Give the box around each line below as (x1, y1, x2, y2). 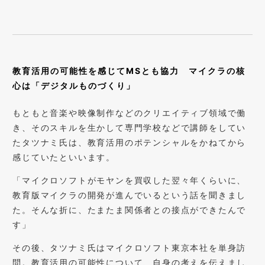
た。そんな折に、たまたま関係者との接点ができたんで (12, 204, 247, 215)
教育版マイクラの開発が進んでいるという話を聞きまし (12, 189, 247, 200)
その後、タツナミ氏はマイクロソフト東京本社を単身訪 (12, 242, 247, 253)
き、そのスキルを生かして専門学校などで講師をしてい (12, 122, 247, 132)
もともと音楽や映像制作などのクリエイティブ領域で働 (12, 107, 247, 118)
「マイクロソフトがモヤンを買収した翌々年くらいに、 (12, 174, 247, 185)
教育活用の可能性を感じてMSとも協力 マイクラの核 (12, 66, 246, 76)
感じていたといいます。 (12, 151, 116, 162)
